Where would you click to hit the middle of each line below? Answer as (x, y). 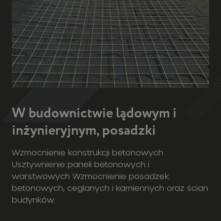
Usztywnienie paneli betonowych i (81, 114)
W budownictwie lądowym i (94, 63)
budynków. (34, 149)
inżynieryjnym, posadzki (84, 81)
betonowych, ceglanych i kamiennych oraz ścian (110, 138)
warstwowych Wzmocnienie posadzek (91, 126)
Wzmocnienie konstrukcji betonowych (88, 102)
